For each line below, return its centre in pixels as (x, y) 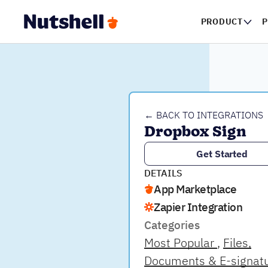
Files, (237, 243)
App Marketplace (195, 189)
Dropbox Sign (196, 132)
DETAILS (164, 173)
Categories (172, 225)
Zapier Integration (198, 207)
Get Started (222, 154)
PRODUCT (222, 21)
